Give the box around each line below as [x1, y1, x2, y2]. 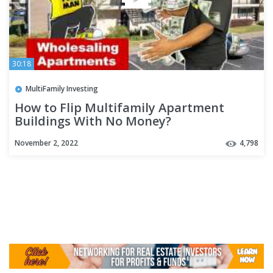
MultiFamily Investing [26, 83, 98, 94]
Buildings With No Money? [15, 113, 171, 130]
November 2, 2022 [15, 138, 78, 149]
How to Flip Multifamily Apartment [15, 99, 224, 116]
